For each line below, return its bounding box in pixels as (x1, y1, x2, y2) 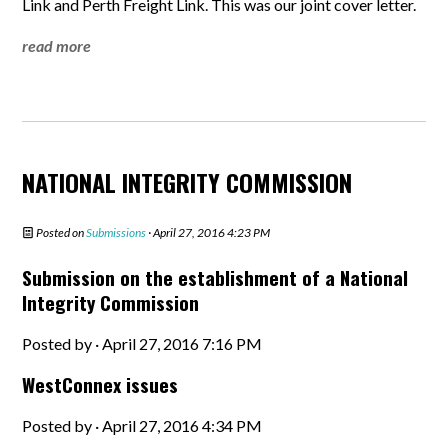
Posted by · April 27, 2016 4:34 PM (22, 416, 263, 435)
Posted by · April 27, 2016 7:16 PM (22, 334, 263, 353)
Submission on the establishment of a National (22, 263, 409, 291)
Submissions (86, 225, 147, 240)
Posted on (34, 225, 87, 240)
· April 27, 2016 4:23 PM (146, 225, 271, 240)
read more (22, 36, 92, 55)
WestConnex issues (22, 370, 179, 398)
